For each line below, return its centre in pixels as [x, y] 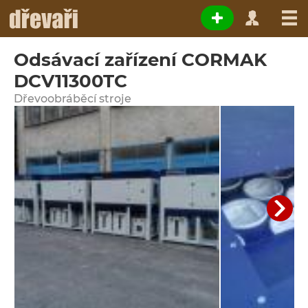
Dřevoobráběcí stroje [73, 99]
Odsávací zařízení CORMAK [140, 60]
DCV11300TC [70, 81]
